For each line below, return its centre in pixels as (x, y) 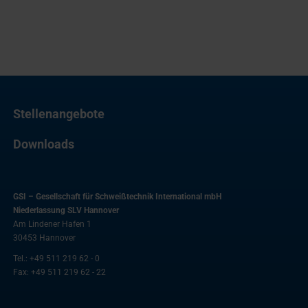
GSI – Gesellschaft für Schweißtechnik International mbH (117, 196)
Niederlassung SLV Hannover (66, 210)
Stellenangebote (59, 113)
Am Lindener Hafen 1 (52, 224)
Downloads (44, 144)
